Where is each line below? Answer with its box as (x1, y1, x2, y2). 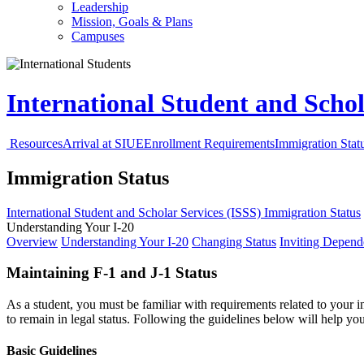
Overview (6, 234, 58, 249)
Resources (10, 136, 63, 150)
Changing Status (192, 234, 276, 249)
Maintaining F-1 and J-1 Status (6, 264, 217, 282)
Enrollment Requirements (144, 136, 275, 150)
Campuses (71, 29, 124, 43)
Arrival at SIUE (63, 136, 144, 150)
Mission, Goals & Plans (71, 15, 193, 28)
